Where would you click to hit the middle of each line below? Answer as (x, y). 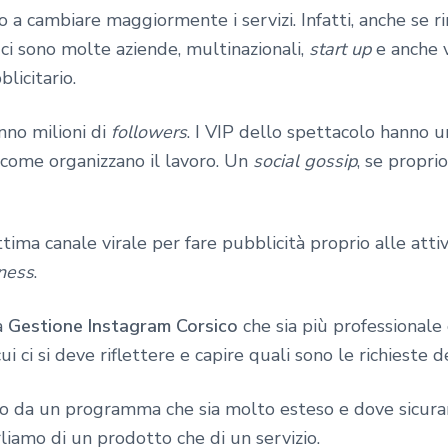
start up (340, 48)
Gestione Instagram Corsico (123, 326)
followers (149, 131)
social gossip (305, 160)
